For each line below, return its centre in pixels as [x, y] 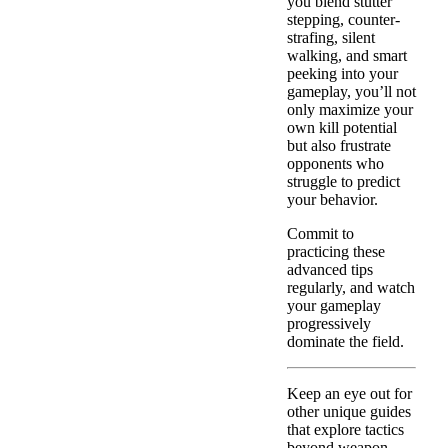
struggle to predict [343, 182]
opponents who [335, 164]
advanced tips [330, 270]
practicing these [336, 252]
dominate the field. [345, 342]
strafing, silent [331, 38]
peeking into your [342, 74]
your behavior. [332, 200]
